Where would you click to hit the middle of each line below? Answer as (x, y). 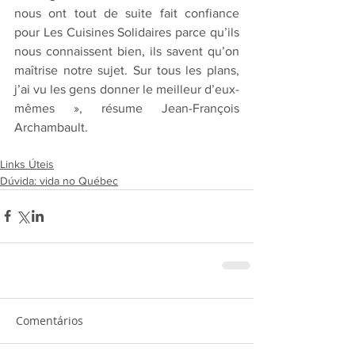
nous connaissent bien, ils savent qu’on (127, 51)
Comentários (50, 320)
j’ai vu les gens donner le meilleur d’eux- (127, 89)
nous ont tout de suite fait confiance (127, 13)
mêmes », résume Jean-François (127, 108)
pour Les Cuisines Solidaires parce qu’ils (127, 32)
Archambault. (51, 127)
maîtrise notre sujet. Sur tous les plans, (127, 70)
